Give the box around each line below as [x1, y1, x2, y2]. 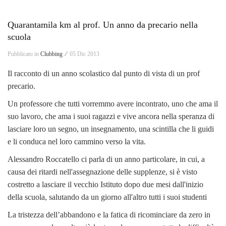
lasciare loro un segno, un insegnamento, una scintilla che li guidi [8, 124, 214, 133]
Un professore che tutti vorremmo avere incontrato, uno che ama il [8, 99, 218, 108]
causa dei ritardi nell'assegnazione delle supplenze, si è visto [8, 167, 197, 176]
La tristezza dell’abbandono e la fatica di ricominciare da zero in [8, 210, 210, 219]
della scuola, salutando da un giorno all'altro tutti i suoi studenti [8, 192, 207, 201]
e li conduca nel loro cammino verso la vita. [8, 137, 146, 146]
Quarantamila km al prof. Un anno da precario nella [8, 19, 198, 30]
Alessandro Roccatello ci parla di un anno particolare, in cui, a [8, 154, 205, 163]
